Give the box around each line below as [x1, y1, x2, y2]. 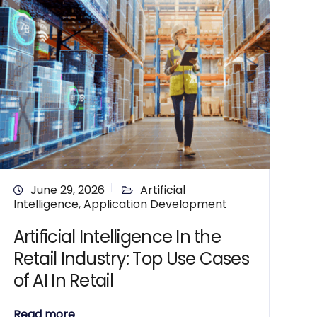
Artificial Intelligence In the [13, 225, 221, 248]
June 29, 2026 [30, 182, 105, 198]
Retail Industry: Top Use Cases [13, 247, 250, 270]
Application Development [83, 196, 227, 212]
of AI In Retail [13, 269, 113, 292]
